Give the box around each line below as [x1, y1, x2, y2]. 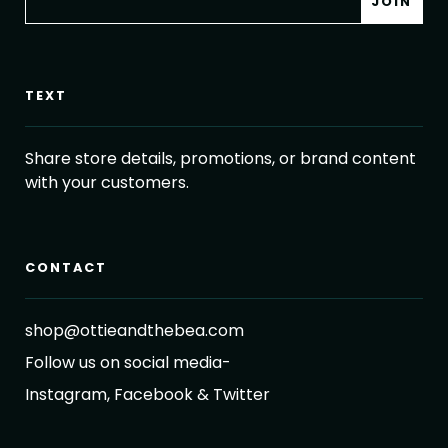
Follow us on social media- [25, 351, 231, 375]
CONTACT [25, 259, 107, 277]
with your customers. [25, 171, 189, 195]
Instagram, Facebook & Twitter [25, 383, 270, 407]
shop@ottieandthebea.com [25, 319, 244, 343]
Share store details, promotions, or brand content [25, 147, 416, 171]
